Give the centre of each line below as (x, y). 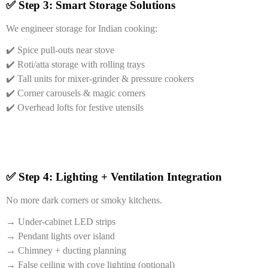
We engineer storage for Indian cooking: (82, 28)
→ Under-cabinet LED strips (61, 221)
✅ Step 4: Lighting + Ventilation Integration (114, 176)
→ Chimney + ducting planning (66, 250)
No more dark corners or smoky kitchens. (84, 200)
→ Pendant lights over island (60, 236)
